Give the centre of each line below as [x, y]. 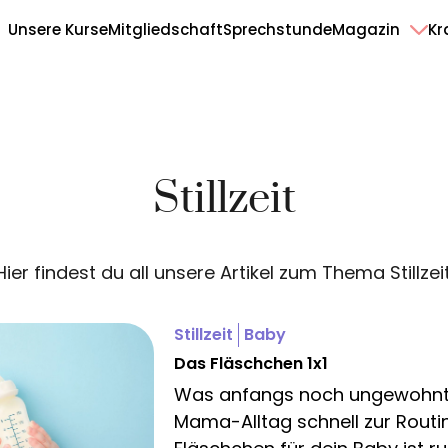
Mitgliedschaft [165, 29]
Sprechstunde [277, 29]
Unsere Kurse [58, 29]
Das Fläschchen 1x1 [251, 363]
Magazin [366, 29]
